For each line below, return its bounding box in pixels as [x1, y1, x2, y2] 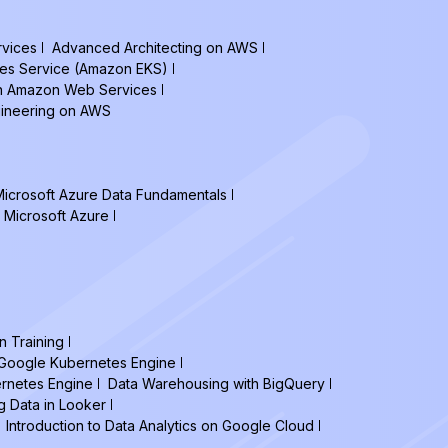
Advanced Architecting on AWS [52, 39, 258, 56]
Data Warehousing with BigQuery [108, 375, 325, 392]
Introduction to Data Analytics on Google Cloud [6, 417, 314, 434]
